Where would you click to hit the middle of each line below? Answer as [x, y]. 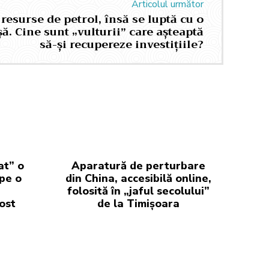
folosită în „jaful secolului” [138, 191]
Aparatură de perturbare [138, 166]
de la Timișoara [138, 204]
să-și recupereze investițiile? [121, 44]
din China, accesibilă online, [138, 178]
